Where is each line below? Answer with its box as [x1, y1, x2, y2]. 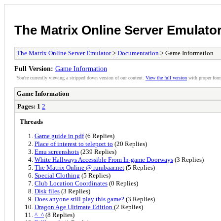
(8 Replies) [44, 211, 74, 219]
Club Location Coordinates [35, 179, 108, 187]
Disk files [35, 187, 60, 195]
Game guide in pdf [35, 132, 84, 140]
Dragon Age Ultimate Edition [35, 203, 114, 211]
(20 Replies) [113, 140, 147, 147]
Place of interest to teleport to [35, 140, 113, 147]
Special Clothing [35, 171, 80, 179]
